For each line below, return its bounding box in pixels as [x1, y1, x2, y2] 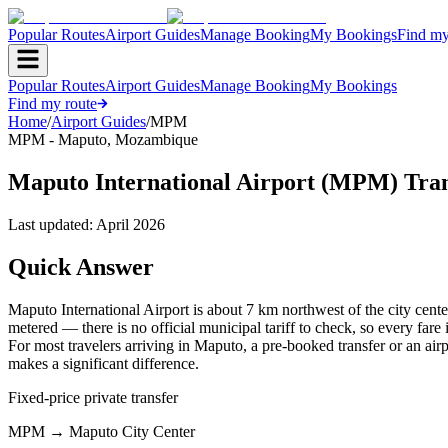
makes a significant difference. [8, 354, 199, 372]
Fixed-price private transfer [8, 388, 178, 406]
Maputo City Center [69, 422, 195, 440]
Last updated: [8, 215, 96, 233]
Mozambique [115, 131, 198, 148]
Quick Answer [8, 253, 154, 280]
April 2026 [96, 215, 165, 233]
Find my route [8, 95, 97, 112]
